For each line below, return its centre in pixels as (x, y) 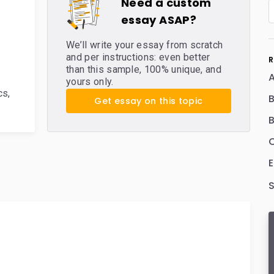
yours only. (90, 82)
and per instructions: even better (138, 57)
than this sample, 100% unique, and (144, 69)
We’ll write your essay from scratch (145, 45)
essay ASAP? (159, 20)
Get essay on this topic (149, 101)
